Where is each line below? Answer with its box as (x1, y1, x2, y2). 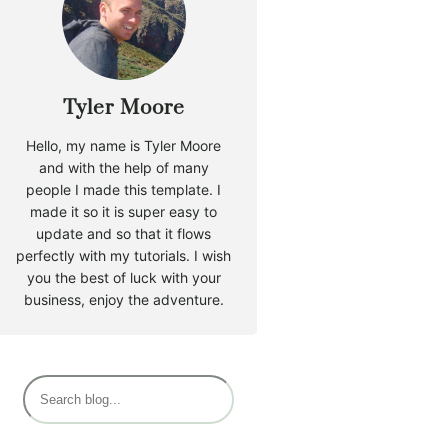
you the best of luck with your (26, 269, 221, 287)
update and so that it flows (36, 225, 212, 243)
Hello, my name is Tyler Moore (26, 137, 222, 155)
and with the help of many (38, 159, 209, 177)
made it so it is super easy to (30, 203, 218, 221)
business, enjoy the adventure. (23, 291, 224, 309)
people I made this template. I (26, 181, 222, 199)
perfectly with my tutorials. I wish (16, 247, 232, 265)
